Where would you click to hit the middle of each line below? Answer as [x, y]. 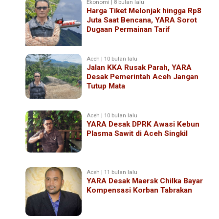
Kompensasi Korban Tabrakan [140, 190]
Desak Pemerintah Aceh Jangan [143, 77]
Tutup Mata [106, 86]
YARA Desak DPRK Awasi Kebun [143, 124]
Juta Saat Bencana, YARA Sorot [142, 20]
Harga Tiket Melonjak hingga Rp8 [144, 11]
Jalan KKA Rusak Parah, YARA [139, 67]
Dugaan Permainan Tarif [129, 29]
